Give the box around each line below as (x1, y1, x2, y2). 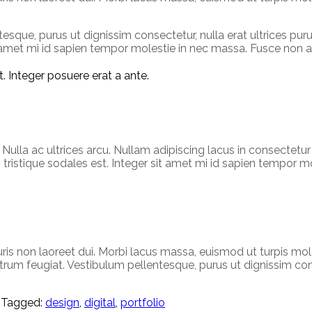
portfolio (120, 295, 165, 309)
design (45, 295, 79, 309)
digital (84, 295, 116, 309)
